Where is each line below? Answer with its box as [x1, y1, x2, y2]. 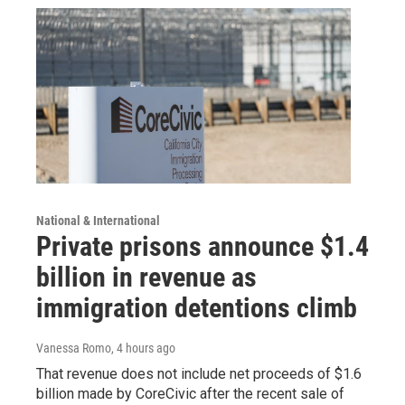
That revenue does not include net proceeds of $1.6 [36, 364, 362, 382]
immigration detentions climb [36, 291, 357, 324]
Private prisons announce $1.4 [36, 230, 369, 262]
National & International [36, 212, 160, 228]
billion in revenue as [36, 260, 257, 293]
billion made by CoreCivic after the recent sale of [36, 384, 344, 402]
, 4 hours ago [111, 340, 175, 355]
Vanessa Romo [36, 340, 111, 355]
